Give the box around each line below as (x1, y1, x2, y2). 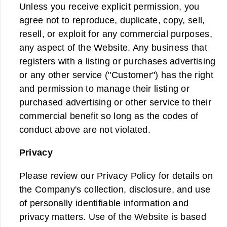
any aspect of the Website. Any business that (19, 42, 207, 53)
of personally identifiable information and (19, 197, 189, 208)
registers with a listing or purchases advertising (19, 55, 216, 66)
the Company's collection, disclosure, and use (19, 183, 211, 195)
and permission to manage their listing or (19, 83, 190, 94)
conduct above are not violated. (19, 124, 151, 135)
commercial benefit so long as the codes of (19, 110, 199, 121)
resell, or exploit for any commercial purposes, (19, 28, 212, 39)
